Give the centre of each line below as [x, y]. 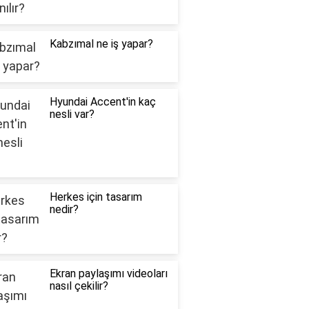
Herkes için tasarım [96, 197]
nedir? [64, 210]
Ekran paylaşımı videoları [108, 274]
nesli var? [72, 114]
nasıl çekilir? [79, 286]
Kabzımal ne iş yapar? [101, 44]
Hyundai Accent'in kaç [102, 102]
